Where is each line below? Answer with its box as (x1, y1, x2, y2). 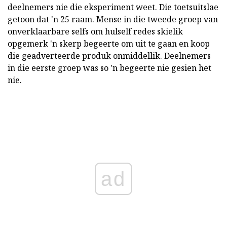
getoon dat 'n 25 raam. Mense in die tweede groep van (8, 14, 218, 25)
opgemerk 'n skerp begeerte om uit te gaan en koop (8, 38, 210, 49)
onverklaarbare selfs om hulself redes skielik (8, 26, 183, 37)
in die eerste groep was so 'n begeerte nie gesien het (8, 62, 211, 73)
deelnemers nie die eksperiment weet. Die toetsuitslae (8, 2, 218, 13)
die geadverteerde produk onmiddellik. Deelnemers (8, 50, 211, 61)
